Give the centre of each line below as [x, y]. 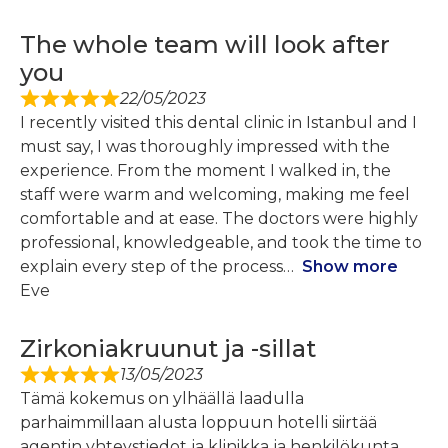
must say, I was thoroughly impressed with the [205, 147]
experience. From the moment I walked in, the [205, 171]
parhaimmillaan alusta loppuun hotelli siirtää [198, 423]
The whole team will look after [205, 45]
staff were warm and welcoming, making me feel [215, 195]
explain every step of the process [151, 267]
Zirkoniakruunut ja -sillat [168, 349]
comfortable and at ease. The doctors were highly [219, 219]
